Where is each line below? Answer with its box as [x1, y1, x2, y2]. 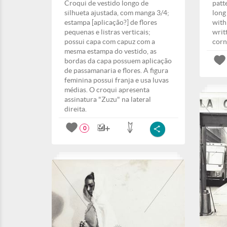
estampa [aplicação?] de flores [64, 18, 157, 26]
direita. [64, 105, 87, 113]
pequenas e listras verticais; [64, 28, 150, 36]
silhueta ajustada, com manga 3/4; [64, 9, 169, 17]
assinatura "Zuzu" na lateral [64, 95, 151, 103]
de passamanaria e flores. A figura [64, 66, 168, 74]
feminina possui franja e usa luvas [64, 76, 169, 84]
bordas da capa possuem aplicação [64, 57, 172, 65]
